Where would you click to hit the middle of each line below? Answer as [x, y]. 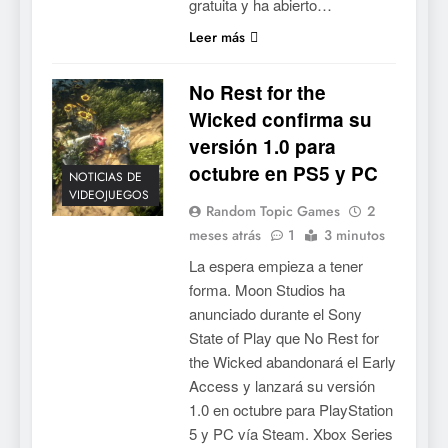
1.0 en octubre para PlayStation [290, 409]
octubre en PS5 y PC [283, 173]
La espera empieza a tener [275, 265]
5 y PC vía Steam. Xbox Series [290, 433]
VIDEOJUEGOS [109, 195]
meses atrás [224, 234]
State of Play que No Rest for [283, 337]
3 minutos [354, 234]
